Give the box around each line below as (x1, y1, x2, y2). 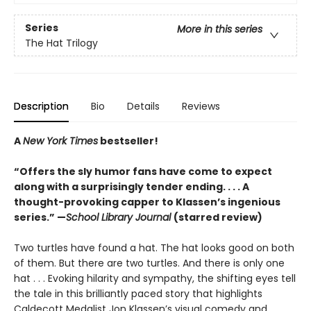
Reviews (182, 99, 220, 114)
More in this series (177, 22, 262, 36)
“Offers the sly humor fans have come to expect (14, 165, 272, 179)
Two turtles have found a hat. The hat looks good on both (14, 241, 294, 255)
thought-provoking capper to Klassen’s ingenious (14, 195, 280, 210)
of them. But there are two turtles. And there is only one (14, 256, 285, 271)
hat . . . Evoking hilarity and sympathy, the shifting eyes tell (14, 271, 296, 286)
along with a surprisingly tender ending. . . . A (14, 180, 249, 194)
